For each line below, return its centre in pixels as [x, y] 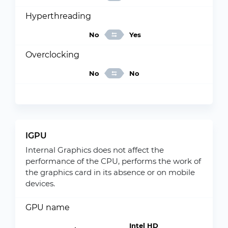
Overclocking [52, 55]
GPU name [48, 207]
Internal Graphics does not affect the [95, 150]
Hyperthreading [58, 16]
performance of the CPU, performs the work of [113, 161]
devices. [40, 183]
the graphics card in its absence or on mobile [110, 172]
